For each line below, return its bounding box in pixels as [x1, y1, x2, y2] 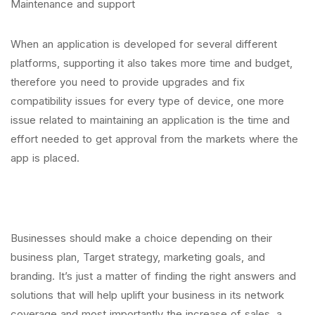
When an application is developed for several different [11, 37, 277, 51]
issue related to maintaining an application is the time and [11, 113, 290, 127]
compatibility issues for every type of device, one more [11, 94, 284, 108]
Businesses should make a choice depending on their [11, 231, 272, 245]
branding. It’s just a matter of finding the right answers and [11, 269, 296, 283]
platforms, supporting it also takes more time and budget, [11, 56, 292, 70]
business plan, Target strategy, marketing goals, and [11, 250, 265, 264]
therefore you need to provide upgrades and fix [11, 75, 245, 89]
